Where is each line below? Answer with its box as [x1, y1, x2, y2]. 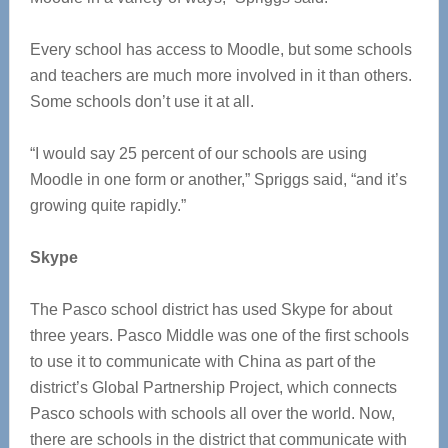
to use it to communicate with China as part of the [29, 353, 376, 371]
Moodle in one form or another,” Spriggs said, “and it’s [29, 171, 407, 189]
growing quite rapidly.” [29, 197, 186, 215]
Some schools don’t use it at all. [29, 93, 254, 111]
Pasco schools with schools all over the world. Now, [29, 405, 395, 423]
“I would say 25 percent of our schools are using [29, 145, 367, 163]
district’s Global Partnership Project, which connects [29, 379, 397, 397]
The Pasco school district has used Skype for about [29, 301, 392, 319]
